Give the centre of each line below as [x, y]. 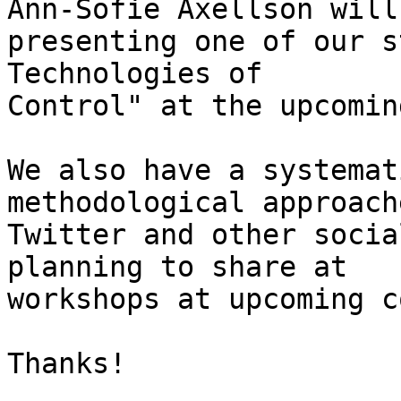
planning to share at [177, 267]
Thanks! [67, 364]
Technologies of [135, 74]
